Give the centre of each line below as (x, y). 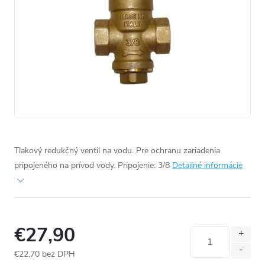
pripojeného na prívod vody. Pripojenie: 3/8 (92, 165)
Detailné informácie (207, 165)
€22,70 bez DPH (45, 254)
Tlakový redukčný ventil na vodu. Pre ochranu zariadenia (117, 150)
